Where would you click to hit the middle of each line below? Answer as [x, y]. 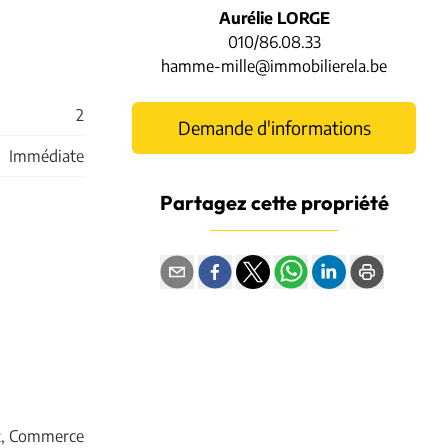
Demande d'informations [274, 127]
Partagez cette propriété [274, 203]
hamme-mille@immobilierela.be [274, 65]
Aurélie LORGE [274, 17]
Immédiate [46, 155]
